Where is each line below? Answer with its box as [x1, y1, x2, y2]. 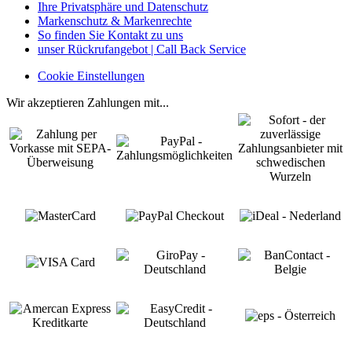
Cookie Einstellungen [38, 68, 145, 82]
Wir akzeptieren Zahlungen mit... [6, 95, 169, 109]
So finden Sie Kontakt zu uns [38, 27, 183, 42]
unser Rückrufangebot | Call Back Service [38, 42, 246, 56]
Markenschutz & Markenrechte [38, 13, 192, 27]
